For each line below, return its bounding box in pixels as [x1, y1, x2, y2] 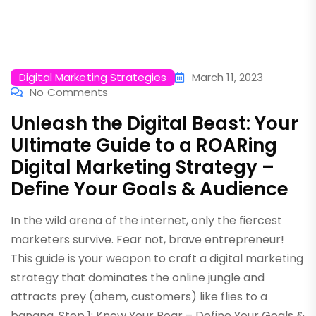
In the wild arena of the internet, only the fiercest [11, 212, 282, 229]
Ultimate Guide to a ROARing [11, 133, 277, 158]
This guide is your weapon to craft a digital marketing [11, 250, 303, 267]
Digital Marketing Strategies [19, 70, 167, 85]
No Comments [30, 85, 109, 99]
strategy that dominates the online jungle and [11, 269, 265, 286]
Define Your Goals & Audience [11, 176, 288, 202]
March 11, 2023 [188, 70, 264, 85]
